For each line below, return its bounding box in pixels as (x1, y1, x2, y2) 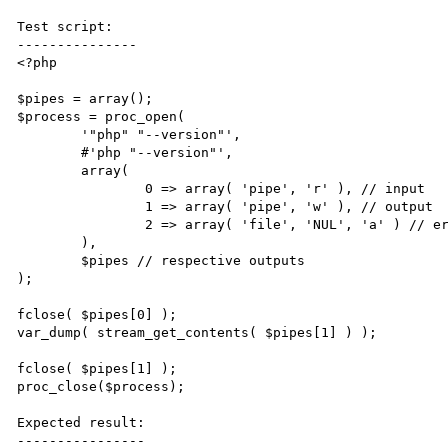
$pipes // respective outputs (17, 252, 82, 268)
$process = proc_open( (17, 108, 186, 124)
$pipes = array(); (17, 90, 154, 106)
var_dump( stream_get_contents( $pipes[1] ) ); (17, 324, 378, 340)
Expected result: (17, 414, 146, 430)
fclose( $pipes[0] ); (17, 306, 178, 322)
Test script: (17, 18, 114, 34)
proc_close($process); (17, 378, 186, 394)
